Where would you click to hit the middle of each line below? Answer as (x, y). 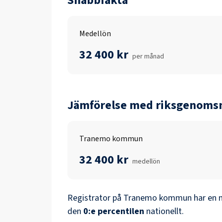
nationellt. (165, 211)
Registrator (89, 198)
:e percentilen (116, 211)
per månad (148, 56)
